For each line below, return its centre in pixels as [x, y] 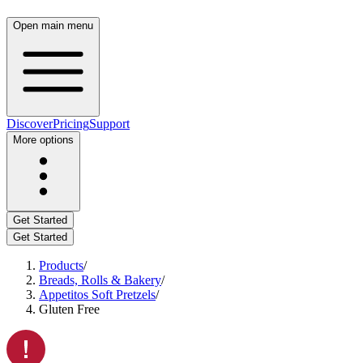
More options [43, 140]
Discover [30, 124]
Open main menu [53, 26]
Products [61, 265]
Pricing [71, 124]
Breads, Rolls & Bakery [100, 280]
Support [109, 124]
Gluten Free [69, 309]
